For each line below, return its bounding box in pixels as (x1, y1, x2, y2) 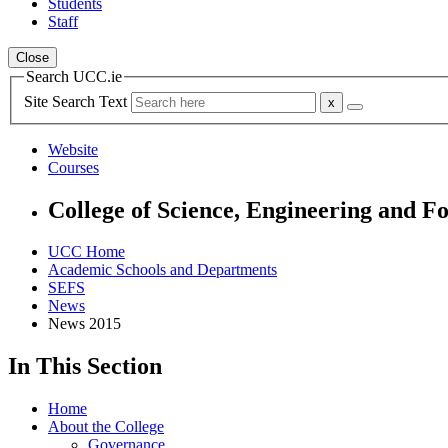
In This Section (8, 353, 162, 380)
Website (48, 140, 98, 158)
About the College (48, 418, 164, 436)
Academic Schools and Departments (48, 261, 277, 279)
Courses (48, 158, 99, 176)
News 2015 (48, 315, 121, 333)
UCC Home (48, 243, 125, 261)
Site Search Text (24, 92, 131, 110)
